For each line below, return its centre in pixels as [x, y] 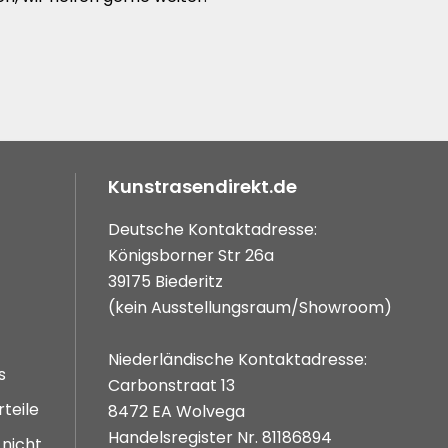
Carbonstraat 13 [171, 386]
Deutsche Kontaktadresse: [212, 230]
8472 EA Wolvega [176, 412]
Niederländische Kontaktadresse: [237, 360]
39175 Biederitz [165, 282]
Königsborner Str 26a [191, 256]
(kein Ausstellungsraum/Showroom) [250, 308]
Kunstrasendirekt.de [202, 187]
